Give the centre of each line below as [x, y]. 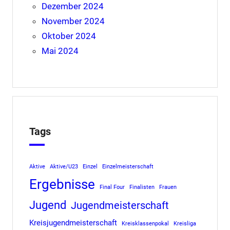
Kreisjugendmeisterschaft [73, 223]
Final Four [112, 187]
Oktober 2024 [69, 36]
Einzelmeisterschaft [128, 167]
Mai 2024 [60, 51]
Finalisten [142, 187]
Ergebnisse [62, 185]
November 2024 [73, 21]
